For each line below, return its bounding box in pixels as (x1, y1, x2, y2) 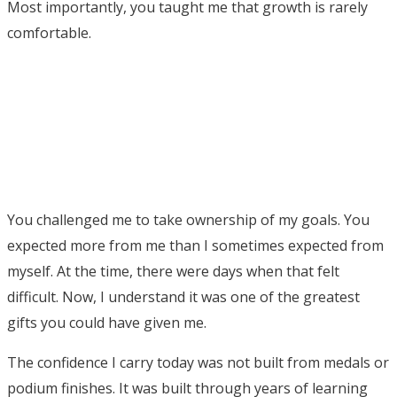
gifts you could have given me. (7, 312, 206, 332)
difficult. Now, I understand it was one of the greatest (7, 286, 360, 307)
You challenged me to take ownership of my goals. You (7, 209, 370, 230)
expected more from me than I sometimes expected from (7, 235, 384, 255)
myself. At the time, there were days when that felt (7, 261, 339, 281)
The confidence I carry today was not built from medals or (7, 352, 389, 372)
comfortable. (7, 22, 91, 43)
